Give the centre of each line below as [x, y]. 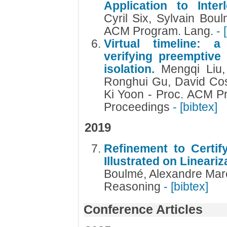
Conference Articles [143, 209]
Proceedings [138, 107]
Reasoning [134, 186]
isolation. [132, 69]
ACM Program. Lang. [160, 31]
